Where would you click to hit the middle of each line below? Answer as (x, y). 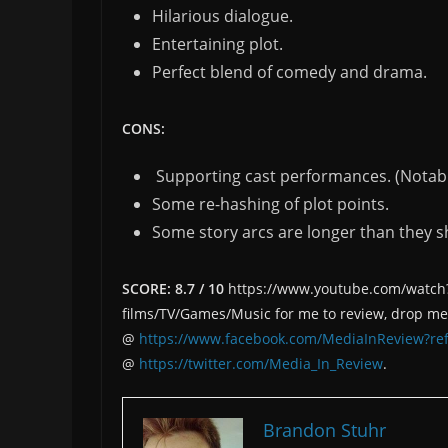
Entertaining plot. (217, 44)
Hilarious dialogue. (222, 16)
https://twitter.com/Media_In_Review (261, 364)
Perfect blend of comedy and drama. (289, 72)
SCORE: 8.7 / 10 (173, 289)
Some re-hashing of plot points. (270, 204)
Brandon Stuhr (324, 430)
